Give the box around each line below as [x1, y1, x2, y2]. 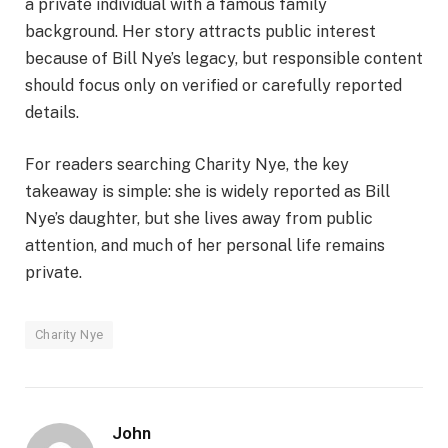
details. [25, 103, 79, 123]
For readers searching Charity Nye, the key [25, 155, 349, 175]
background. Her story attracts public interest [25, 22, 376, 42]
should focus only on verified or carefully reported [25, 76, 402, 96]
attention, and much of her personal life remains [25, 236, 385, 256]
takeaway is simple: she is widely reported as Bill [25, 182, 390, 202]
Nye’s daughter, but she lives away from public [25, 209, 373, 229]
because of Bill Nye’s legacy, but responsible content [25, 49, 423, 69]
